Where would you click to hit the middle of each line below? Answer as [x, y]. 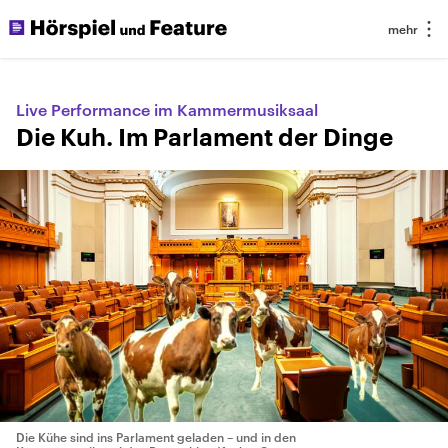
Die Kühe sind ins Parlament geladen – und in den [156, 437]
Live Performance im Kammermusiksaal [167, 109]
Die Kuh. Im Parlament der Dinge [204, 138]
